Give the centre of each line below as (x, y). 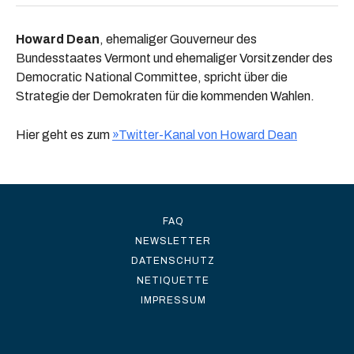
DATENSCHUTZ (173, 261)
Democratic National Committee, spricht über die (152, 77)
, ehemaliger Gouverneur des (178, 39)
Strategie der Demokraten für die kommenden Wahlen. (165, 96)
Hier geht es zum (64, 135)
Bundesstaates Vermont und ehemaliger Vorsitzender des (174, 58)
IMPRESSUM (173, 300)
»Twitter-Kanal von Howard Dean (205, 135)
